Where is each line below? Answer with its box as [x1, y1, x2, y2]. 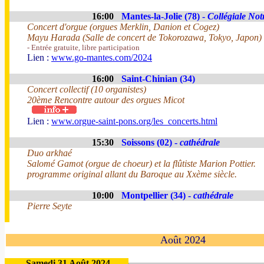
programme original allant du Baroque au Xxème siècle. [27, 169, 237, 179]
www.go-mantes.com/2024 [51, 52, 152, 62]
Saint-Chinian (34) [121, 74, 195, 84]
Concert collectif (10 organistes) [27, 84, 146, 94]
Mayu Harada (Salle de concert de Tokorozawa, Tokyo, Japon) [27, 32, 262, 42]
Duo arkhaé [27, 148, 72, 158]
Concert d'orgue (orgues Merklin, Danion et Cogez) [27, 22, 219, 32]
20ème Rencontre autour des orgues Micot [27, 95, 184, 105]
